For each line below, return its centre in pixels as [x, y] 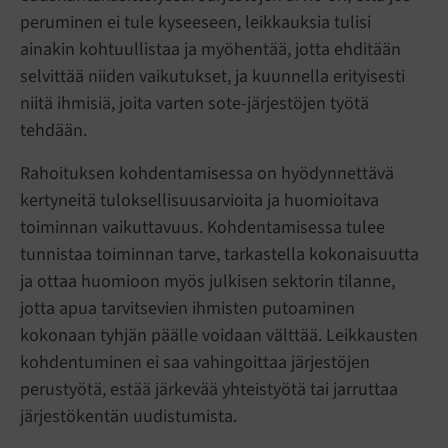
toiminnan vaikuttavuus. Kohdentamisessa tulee [202, 228]
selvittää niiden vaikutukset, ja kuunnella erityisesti [212, 77]
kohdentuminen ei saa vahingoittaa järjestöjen [195, 363]
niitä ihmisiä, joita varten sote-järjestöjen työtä [194, 104]
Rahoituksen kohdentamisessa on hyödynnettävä [207, 174]
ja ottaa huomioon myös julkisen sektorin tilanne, [207, 282]
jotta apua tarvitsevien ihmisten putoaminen [187, 309]
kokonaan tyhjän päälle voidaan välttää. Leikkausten [219, 336]
